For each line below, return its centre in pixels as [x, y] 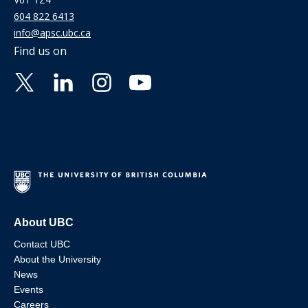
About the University [57, 260]
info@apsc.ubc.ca [52, 33]
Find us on [40, 51]
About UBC [44, 223]
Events [29, 290]
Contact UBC [42, 244]
